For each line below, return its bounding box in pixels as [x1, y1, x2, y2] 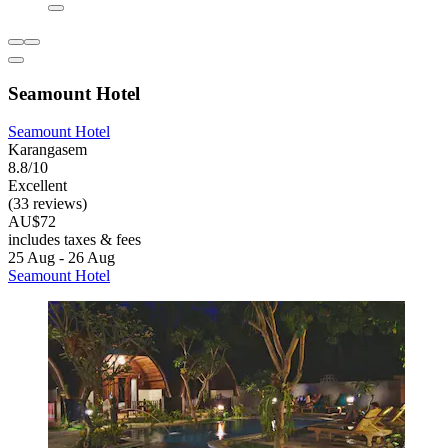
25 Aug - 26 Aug [8, 249, 115, 267]
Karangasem [8, 141, 87, 159]
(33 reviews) [8, 195, 87, 213]
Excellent [8, 177, 67, 195]
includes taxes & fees [8, 231, 141, 249]
